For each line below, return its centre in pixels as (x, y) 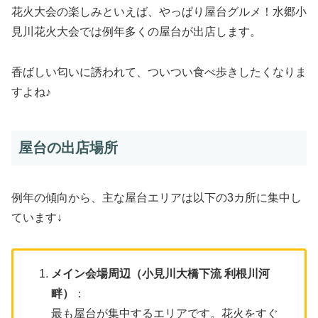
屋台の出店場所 (68, 147)
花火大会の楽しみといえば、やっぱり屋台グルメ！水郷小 (159, 12)
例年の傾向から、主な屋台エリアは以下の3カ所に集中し (157, 198)
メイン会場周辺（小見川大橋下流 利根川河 (161, 274)
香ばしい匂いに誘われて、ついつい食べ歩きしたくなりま (159, 72)
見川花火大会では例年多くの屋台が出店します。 (136, 32)
